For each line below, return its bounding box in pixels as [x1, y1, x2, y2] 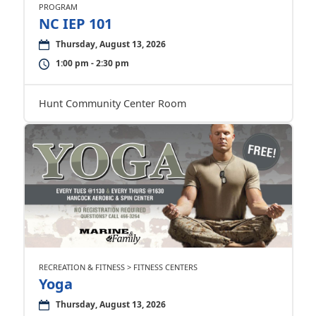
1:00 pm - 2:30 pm [55, 57, 129, 69]
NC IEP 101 [38, 14, 112, 33]
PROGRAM [38, 1, 78, 12]
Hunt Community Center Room [38, 97, 186, 110]
